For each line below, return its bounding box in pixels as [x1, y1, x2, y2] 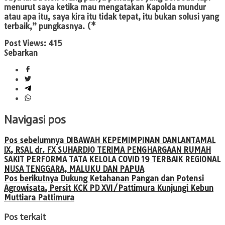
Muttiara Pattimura [4, 193, 74, 203]
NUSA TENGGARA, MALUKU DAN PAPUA [4, 164, 144, 174]
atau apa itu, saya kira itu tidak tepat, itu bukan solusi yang [4, 12, 219, 22]
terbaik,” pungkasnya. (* [4, 22, 96, 32]
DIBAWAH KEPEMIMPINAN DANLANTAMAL [64, 136, 215, 146]
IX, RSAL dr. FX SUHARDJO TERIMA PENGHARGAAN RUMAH [4, 145, 211, 155]
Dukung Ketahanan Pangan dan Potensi [58, 174, 204, 184]
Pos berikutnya [4, 174, 58, 184]
